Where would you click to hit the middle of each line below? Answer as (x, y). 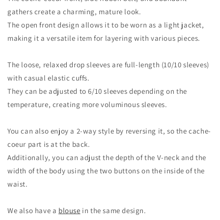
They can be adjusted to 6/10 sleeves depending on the (97, 91)
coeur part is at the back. (49, 144)
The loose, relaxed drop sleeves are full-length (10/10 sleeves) (108, 64)
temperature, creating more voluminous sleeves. (87, 104)
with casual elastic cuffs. (49, 78)
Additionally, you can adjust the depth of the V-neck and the (107, 157)
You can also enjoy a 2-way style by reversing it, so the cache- (109, 131)
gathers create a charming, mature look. (74, 11)
